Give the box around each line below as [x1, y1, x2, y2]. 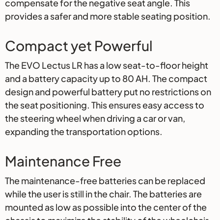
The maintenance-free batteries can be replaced [5, 175, 205, 187]
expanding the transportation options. [5, 126, 163, 137]
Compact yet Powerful [5, 37, 153, 55]
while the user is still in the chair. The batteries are [5, 188, 202, 200]
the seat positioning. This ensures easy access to [5, 99, 204, 111]
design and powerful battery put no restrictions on [5, 86, 211, 98]
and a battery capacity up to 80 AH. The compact [5, 73, 207, 84]
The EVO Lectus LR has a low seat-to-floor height [5, 59, 208, 71]
